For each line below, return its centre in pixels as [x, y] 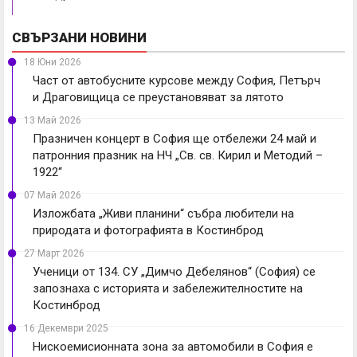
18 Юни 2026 [53, 62]
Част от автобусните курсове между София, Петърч [177, 80]
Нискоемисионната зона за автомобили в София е [173, 346]
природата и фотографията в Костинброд [148, 230]
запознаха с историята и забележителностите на [168, 288]
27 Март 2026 [54, 253]
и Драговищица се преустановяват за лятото [158, 97]
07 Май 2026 [53, 195]
